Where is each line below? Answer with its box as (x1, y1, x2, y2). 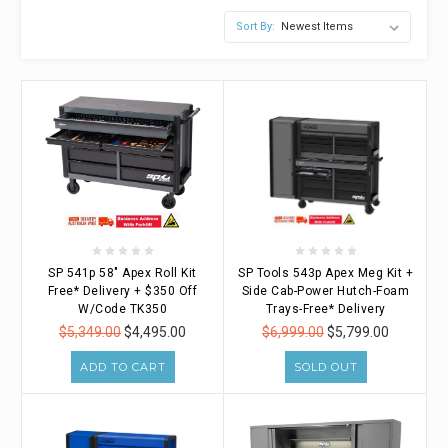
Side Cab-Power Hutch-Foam (241, 283, 410, 298)
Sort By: (236, 19, 275, 33)
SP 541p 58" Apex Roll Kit (48, 265, 197, 280)
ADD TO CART (79, 359, 166, 374)
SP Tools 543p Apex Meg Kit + (238, 265, 413, 280)
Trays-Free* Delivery (265, 301, 386, 316)
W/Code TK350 (78, 301, 167, 316)
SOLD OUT (293, 359, 358, 374)
